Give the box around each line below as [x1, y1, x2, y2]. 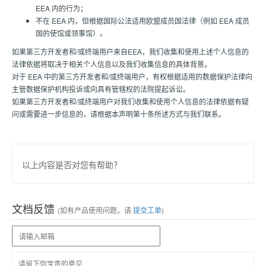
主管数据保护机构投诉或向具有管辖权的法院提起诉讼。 [12, 84, 190, 94]
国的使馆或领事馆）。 [36, 28, 107, 38]
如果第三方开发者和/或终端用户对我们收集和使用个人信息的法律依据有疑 [12, 96, 249, 106]
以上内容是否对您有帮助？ [22, 159, 122, 170]
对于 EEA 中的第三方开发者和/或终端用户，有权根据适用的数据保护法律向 [12, 71, 252, 81]
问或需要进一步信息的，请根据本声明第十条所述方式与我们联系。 [12, 109, 226, 119]
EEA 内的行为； [36, 3, 87, 13]
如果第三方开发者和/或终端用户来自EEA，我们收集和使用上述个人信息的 [12, 46, 249, 56]
